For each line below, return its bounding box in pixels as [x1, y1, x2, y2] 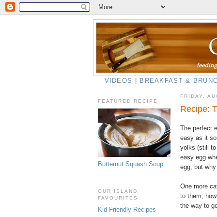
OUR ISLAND [98, 188, 138, 194]
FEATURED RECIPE [98, 98, 158, 104]
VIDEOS [104, 77, 133, 84]
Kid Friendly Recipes [98, 206, 156, 214]
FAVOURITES [98, 195, 139, 201]
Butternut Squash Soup [98, 160, 163, 168]
